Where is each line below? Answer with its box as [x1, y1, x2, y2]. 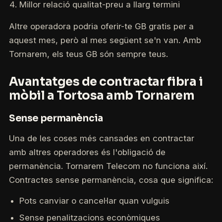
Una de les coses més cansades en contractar [8, 133, 194, 143]
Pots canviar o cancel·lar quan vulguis [19, 195, 169, 206]
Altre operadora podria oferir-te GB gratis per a [8, 21, 194, 31]
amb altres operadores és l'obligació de [8, 147, 166, 157]
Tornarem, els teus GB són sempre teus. [8, 49, 168, 59]
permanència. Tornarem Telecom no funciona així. [8, 161, 208, 171]
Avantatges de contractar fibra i [8, 74, 203, 90]
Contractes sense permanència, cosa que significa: [8, 174, 213, 185]
